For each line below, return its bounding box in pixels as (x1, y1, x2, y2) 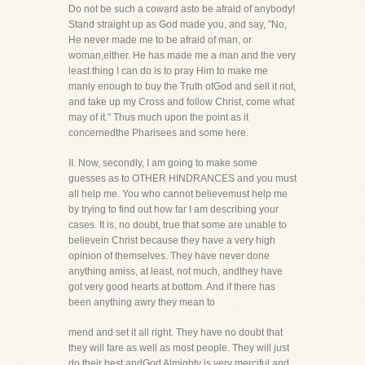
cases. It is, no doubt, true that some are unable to (68, 219, 287, 231)
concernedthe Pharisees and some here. (68, 127, 248, 139)
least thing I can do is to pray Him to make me (68, 65, 268, 77)
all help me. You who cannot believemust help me (68, 188, 288, 200)
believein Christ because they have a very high (68, 235, 275, 246)
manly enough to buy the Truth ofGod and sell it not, (68, 81, 296, 92)
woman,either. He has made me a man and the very (68, 50, 296, 61)
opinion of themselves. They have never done (68, 250, 270, 262)
